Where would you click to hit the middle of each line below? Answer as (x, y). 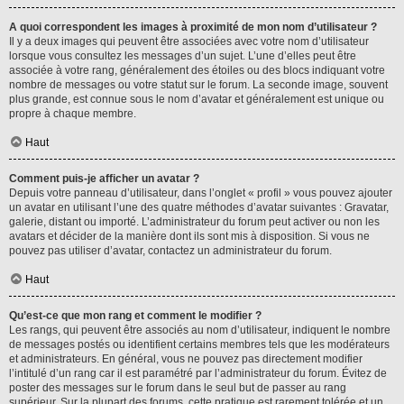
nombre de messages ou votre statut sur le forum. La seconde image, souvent (198, 85)
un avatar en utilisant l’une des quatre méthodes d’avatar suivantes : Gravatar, (199, 207)
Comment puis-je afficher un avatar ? (104, 179)
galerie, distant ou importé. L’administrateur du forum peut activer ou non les (194, 222)
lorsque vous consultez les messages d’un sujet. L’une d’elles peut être (183, 56)
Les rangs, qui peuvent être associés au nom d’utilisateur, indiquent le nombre (200, 330)
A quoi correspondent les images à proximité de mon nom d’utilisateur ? (193, 27)
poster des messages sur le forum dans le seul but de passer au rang (178, 388)
